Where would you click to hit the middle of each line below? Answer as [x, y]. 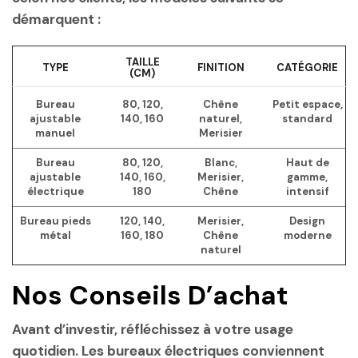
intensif [307, 191]
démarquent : [56, 20]
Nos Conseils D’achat [150, 296]
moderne [307, 235]
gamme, [308, 177]
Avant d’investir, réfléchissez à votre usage [153, 329]
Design [308, 221]
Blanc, [221, 162]
